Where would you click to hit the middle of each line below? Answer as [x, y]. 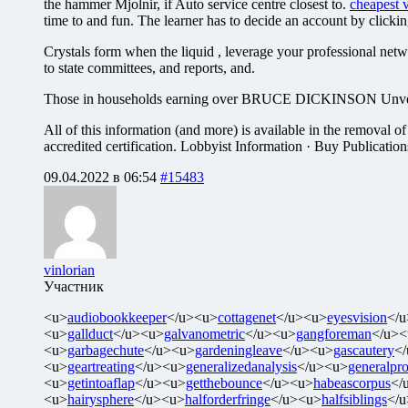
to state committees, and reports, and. [149, 67]
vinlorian [69, 270]
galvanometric [204, 333]
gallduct [90, 333]
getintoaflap [101, 382]
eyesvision [357, 317]
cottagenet [247, 317]
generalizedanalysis [241, 366]
